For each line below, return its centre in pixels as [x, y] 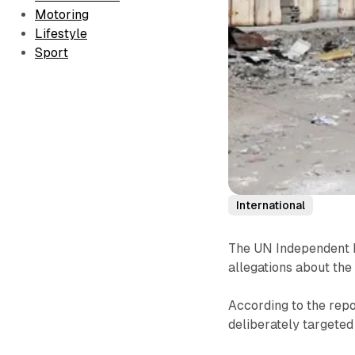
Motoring [62, 15]
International [271, 205]
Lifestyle [61, 34]
